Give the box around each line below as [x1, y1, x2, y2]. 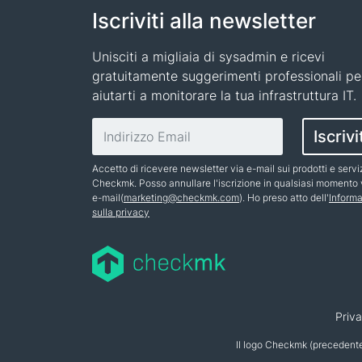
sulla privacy [92, 206, 149, 218]
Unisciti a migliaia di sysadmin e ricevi [92, 48, 325, 65]
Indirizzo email [91, 119, 180, 135]
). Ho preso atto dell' [239, 192, 329, 204]
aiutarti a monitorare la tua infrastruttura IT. [92, 87, 356, 103]
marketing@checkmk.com [124, 192, 239, 204]
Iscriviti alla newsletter [92, 8, 316, 33]
